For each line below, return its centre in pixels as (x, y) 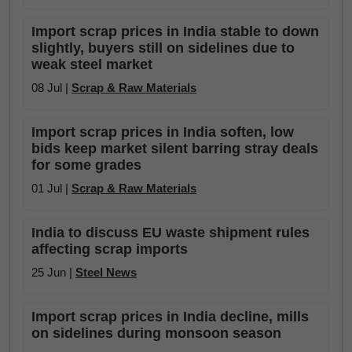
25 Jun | (53, 272)
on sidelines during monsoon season (156, 333)
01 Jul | (51, 188)
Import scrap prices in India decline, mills (170, 317)
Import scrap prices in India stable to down (175, 31)
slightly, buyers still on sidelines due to (163, 48)
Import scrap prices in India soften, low (163, 132)
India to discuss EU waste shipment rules (170, 233)
